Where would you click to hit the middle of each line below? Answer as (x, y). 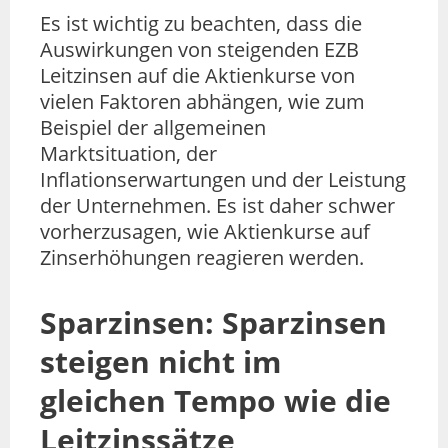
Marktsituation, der (128, 153)
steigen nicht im (160, 361)
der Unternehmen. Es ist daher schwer (217, 205)
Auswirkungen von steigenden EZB (199, 49)
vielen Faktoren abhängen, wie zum (202, 101)
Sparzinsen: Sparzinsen (213, 322)
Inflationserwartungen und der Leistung (223, 179)
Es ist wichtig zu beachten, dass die (201, 23)
